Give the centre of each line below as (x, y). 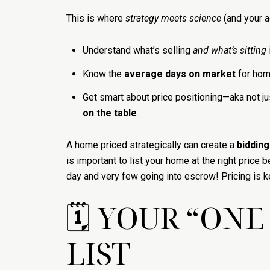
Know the (103, 74)
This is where (96, 18)
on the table (109, 113)
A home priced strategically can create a (152, 145)
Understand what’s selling (137, 50)
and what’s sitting (229, 50)
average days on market (180, 74)
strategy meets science (173, 18)
